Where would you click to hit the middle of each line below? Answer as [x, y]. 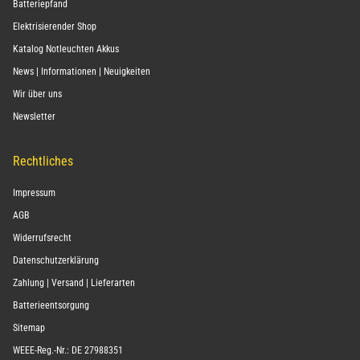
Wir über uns [37, 94]
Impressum [34, 193]
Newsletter [34, 117]
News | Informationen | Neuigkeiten [82, 72]
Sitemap [29, 328]
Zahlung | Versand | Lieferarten [74, 283]
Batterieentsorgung [51, 305]
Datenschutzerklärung [56, 260]
